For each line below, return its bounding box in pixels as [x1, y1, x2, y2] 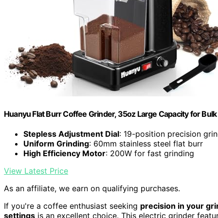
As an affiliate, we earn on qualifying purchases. [4, 183, 180, 193]
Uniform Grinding [23, 139, 89, 148]
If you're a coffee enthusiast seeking [4, 201, 140, 211]
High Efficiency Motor [23, 148, 106, 158]
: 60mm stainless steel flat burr [89, 139, 203, 148]
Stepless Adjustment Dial [23, 129, 119, 139]
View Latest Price [4, 166, 68, 176]
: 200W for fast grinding [106, 148, 194, 158]
